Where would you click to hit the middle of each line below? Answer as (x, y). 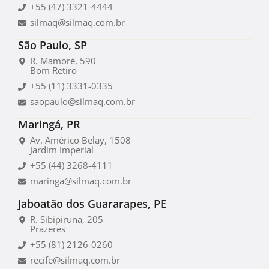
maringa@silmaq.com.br (81, 180)
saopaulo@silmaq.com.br (83, 101)
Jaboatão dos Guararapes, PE (92, 203)
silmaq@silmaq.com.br (77, 22)
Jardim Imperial (62, 149)
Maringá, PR (49, 124)
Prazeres (48, 228)
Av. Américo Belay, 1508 (80, 140)
